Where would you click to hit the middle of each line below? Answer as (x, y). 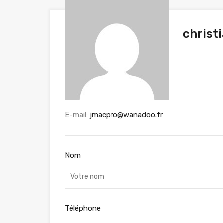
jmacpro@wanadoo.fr (126, 115)
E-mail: (77, 115)
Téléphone (83, 208)
